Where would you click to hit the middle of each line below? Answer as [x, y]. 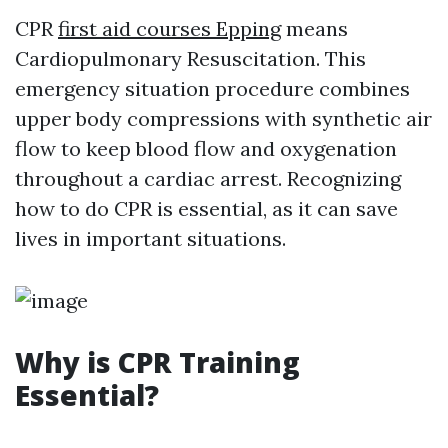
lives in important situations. [150, 238]
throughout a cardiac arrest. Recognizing [208, 178]
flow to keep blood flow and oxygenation [206, 148]
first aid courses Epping [169, 28]
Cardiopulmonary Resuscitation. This [190, 58]
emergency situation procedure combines [212, 88]
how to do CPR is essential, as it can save [206, 208]
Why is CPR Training [157, 362]
